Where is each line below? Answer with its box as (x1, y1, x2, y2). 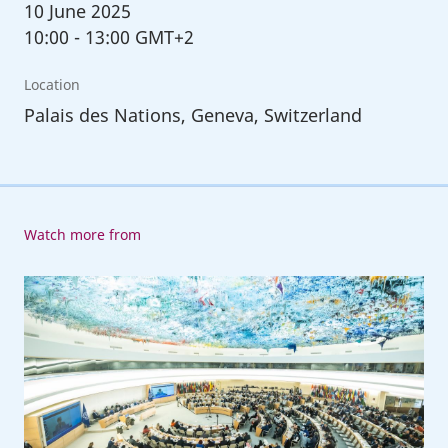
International (22, 383, 142, 409)
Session (22, 302, 91, 328)
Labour (22, 410, 88, 436)
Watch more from (23, 224, 141, 244)
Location (23, 74, 80, 94)
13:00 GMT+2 (84, 24, 194, 49)
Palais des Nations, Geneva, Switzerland (23, 102, 362, 127)
